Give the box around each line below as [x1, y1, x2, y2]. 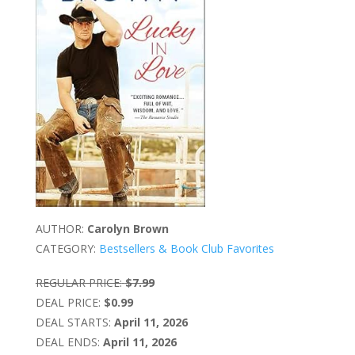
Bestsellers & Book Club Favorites [98, 240, 274, 256]
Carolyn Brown [86, 220, 169, 236]
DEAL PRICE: [35, 294, 101, 310]
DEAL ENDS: [35, 334, 100, 349]
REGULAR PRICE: [35, 274, 122, 290]
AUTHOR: [35, 220, 84, 236]
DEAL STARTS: [35, 314, 111, 330]
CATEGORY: [35, 240, 96, 256]
